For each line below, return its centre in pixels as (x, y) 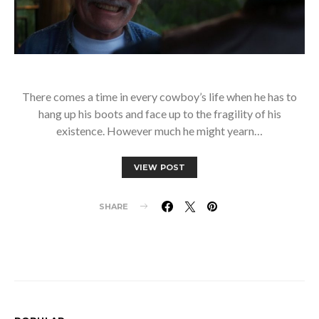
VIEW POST (159, 167)
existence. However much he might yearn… (159, 130)
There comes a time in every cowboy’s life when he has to (159, 96)
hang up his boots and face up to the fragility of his (159, 113)
